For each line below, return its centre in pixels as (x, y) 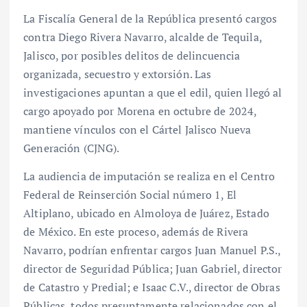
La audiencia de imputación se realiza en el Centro (149, 176)
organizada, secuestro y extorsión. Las (118, 74)
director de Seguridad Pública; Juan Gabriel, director (153, 269)
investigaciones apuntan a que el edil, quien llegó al (153, 93)
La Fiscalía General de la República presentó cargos (150, 19)
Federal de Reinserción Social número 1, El (130, 195)
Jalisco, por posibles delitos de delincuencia (132, 56)
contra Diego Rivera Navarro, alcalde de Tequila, (143, 37)
